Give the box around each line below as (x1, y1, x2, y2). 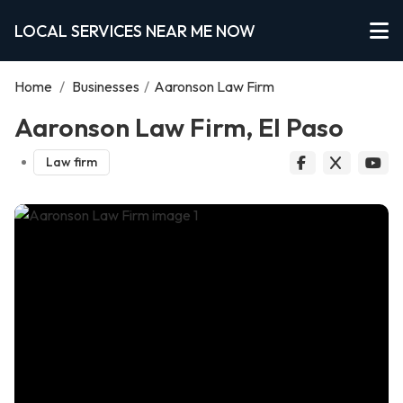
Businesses (72, 77, 139, 95)
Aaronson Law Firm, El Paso (14, 111, 344, 143)
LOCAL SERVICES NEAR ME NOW (14, 20, 255, 41)
